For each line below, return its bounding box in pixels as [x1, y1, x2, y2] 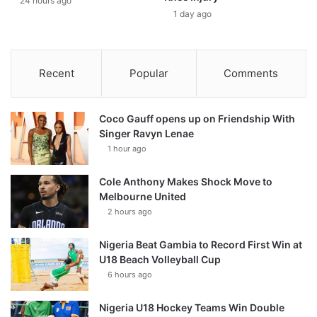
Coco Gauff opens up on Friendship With [99, 113, 295, 125]
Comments [224, 67, 279, 81]
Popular [129, 67, 168, 81]
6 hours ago [108, 270, 152, 280]
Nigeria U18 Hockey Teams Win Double [99, 301, 284, 314]
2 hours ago [108, 207, 152, 217]
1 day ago [173, 8, 212, 20]
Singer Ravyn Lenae [99, 127, 194, 140]
